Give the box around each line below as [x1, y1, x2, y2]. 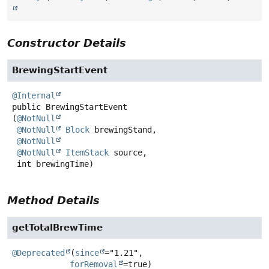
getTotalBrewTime [12, 222, 103, 234]
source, [109, 148, 147, 158]
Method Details [7, 194, 100, 207]
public [12, 102, 41, 112]
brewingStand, [89, 125, 157, 135]
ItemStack [65, 148, 109, 158]
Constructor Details [7, 37, 126, 50]
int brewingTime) [17, 159, 94, 169]
